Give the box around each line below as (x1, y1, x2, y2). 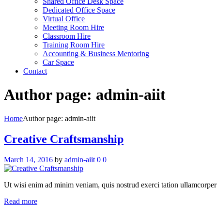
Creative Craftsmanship (4, 132, 124, 145)
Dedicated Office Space (43, 6, 115, 14)
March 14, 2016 (4, 155, 53, 164)
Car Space (43, 58, 74, 66)
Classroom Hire (43, 32, 91, 40)
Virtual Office (43, 15, 85, 23)
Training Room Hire (43, 41, 105, 49)
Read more (4, 197, 37, 205)
